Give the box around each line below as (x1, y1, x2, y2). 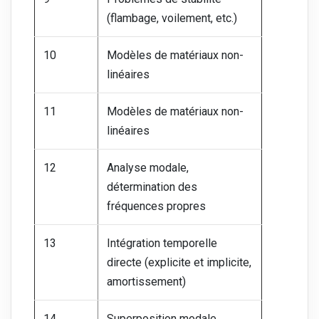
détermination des (107, 180, 197, 194)
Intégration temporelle (107, 236, 217, 251)
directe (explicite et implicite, (107, 256, 251, 270)
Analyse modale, (107, 161, 189, 175)
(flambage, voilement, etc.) (107, 11, 237, 26)
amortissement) (107, 275, 186, 289)
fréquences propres (107, 199, 206, 214)
